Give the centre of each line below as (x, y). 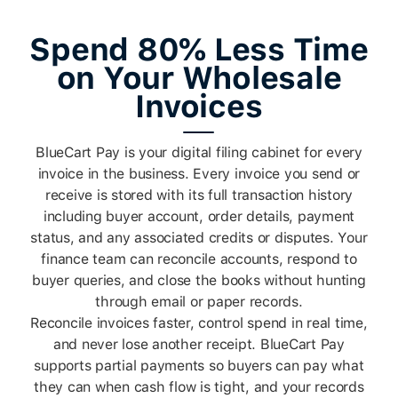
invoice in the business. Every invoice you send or (199, 174)
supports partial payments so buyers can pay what (199, 366)
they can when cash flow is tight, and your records (199, 387)
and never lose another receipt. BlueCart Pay (199, 345)
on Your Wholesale (199, 78)
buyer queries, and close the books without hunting (199, 281)
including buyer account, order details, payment (199, 217)
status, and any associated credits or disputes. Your (199, 238)
